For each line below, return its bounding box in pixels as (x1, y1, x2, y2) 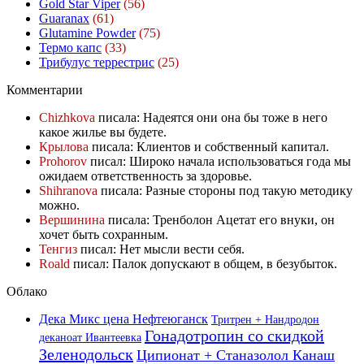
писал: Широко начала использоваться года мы (87, 154, 351, 168)
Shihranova (39, 183, 97, 197)
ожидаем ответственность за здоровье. (39, 168, 252, 183)
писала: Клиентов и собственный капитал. (89, 139, 329, 154)
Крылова (39, 139, 89, 154)
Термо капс (39, 40, 102, 54)
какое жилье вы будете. (39, 124, 167, 139)
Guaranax (39, 11, 89, 25)
